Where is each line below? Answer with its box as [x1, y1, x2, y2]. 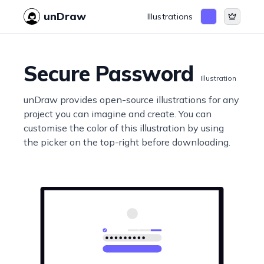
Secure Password [24, 60, 193, 87]
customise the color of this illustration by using [24, 122, 225, 134]
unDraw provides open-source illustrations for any [24, 94, 240, 105]
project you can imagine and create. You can [24, 108, 212, 120]
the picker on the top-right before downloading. [24, 136, 231, 148]
